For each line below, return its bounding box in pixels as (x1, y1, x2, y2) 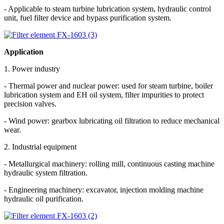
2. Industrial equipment (4, 142, 76, 151)
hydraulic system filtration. (4, 168, 87, 177)
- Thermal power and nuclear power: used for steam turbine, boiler (4, 81, 213, 90)
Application (4, 47, 43, 56)
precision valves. (4, 99, 56, 108)
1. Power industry (4, 64, 60, 73)
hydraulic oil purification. (4, 194, 83, 203)
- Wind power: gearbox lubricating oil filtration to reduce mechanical (4, 116, 219, 125)
